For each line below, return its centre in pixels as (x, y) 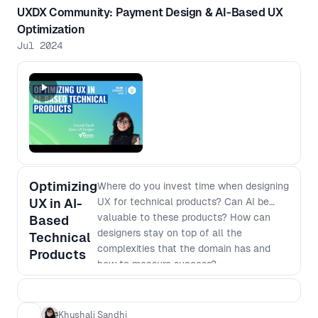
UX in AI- (56, 203)
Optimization (51, 29)
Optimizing (63, 186)
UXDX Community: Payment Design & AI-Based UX (150, 12)
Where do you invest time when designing (193, 186)
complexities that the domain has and (184, 248)
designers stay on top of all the (170, 233)
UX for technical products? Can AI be (183, 202)
